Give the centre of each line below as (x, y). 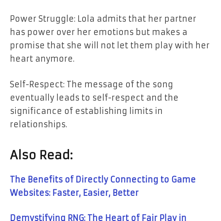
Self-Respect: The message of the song (92, 84)
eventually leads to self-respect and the (94, 97)
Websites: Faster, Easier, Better (74, 193)
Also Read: (41, 155)
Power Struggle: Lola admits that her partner (103, 19)
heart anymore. (42, 59)
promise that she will (54, 46)
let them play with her (163, 46)
